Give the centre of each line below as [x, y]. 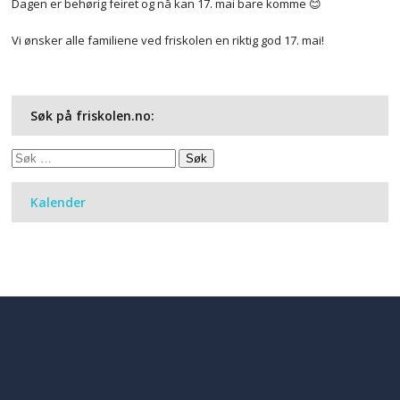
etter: [25, 175]
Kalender [58, 203]
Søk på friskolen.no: [93, 116]
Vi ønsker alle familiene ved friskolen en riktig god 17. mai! [168, 40]
